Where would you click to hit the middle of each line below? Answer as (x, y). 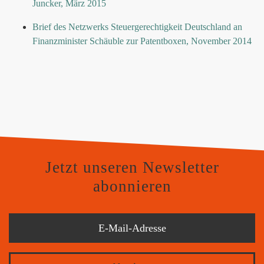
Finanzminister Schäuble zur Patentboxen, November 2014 (142, 41)
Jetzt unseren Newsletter (132, 167)
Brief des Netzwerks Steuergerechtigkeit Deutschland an (137, 27)
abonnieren (132, 186)
